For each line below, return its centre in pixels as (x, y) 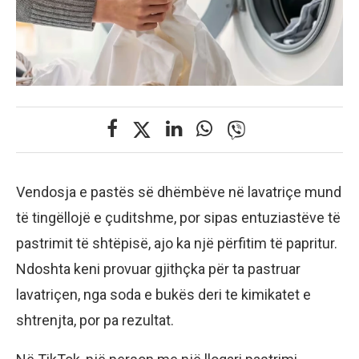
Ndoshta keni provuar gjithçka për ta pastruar (158, 269)
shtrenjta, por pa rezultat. (95, 321)
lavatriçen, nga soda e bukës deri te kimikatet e (163, 295)
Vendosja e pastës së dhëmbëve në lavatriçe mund (179, 192)
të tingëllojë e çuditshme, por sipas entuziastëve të (178, 218)
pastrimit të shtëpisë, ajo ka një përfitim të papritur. (177, 244)
